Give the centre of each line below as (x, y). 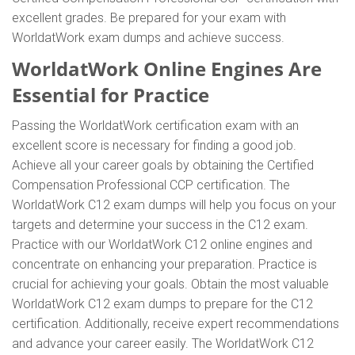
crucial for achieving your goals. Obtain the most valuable (170, 284)
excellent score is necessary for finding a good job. (154, 145)
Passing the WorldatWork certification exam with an (155, 126)
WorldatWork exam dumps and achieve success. (148, 38)
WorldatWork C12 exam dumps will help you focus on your (174, 205)
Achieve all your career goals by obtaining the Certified (163, 165)
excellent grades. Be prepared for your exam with (149, 18)
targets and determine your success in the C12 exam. (160, 225)
